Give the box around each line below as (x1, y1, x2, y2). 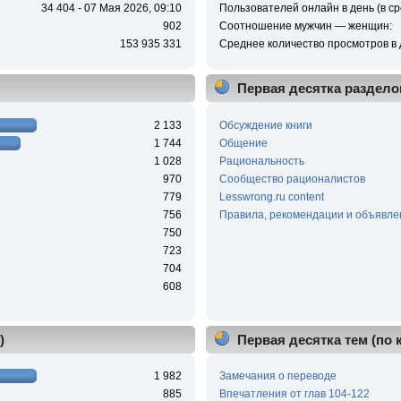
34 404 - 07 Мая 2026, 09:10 (41, 2, 183, 15)
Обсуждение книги (218, 118, 312, 132)
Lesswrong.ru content (218, 190, 324, 203)
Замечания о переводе (218, 370, 337, 383)
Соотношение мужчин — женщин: (218, 20, 392, 33)
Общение (218, 136, 268, 149)
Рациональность (218, 154, 304, 167)
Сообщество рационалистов (218, 172, 365, 185)
